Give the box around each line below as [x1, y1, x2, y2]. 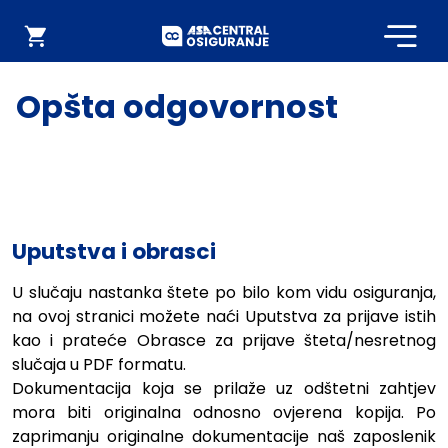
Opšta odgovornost [16, 84, 338, 129]
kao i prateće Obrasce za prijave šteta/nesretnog [12, 329, 436, 352]
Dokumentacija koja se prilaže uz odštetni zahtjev [12, 377, 436, 400]
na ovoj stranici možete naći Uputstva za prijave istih [12, 305, 436, 328]
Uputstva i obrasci [12, 236, 216, 267]
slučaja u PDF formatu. [12, 353, 186, 376]
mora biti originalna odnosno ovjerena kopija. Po [12, 401, 436, 424]
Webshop [45, 24, 121, 48]
